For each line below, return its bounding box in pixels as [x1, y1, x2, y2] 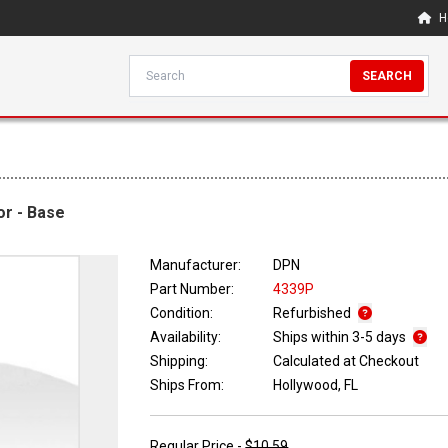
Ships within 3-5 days [273, 329, 410, 346]
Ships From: [150, 377, 225, 394]
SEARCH [362, 69, 413, 83]
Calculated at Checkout [273, 353, 420, 370]
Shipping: [150, 353, 209, 370]
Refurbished [273, 305, 355, 322]
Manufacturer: [150, 257, 242, 274]
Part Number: [150, 281, 235, 298]
